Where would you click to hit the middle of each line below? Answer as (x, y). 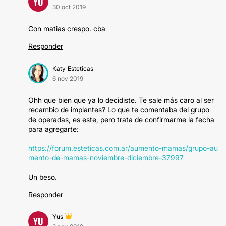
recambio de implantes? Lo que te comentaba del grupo (119, 110)
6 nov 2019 (68, 78)
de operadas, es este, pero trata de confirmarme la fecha (121, 119)
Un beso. (43, 177)
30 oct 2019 (69, 7)
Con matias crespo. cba (67, 29)
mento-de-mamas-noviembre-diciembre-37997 (106, 158)
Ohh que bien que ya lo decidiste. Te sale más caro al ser (121, 100)
